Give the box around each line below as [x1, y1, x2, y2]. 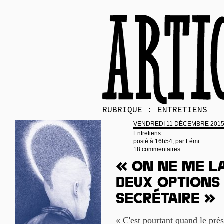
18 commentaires [133, 146, 180, 153]
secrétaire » [116, 192, 216, 208]
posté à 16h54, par [133, 138, 186, 145]
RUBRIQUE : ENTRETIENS [102, 106, 207, 115]
